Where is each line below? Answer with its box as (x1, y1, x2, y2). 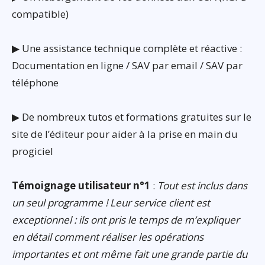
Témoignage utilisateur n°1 (12, 179, 150, 193)
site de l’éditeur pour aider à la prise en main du (12, 127, 238, 141)
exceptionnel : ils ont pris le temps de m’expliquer (12, 213, 240, 227)
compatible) (12, 7, 69, 21)
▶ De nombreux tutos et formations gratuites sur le (12, 110, 251, 124)
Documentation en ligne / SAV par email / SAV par (12, 59, 243, 73)
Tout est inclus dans (157, 179, 247, 193)
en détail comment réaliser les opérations (12, 230, 203, 244)
